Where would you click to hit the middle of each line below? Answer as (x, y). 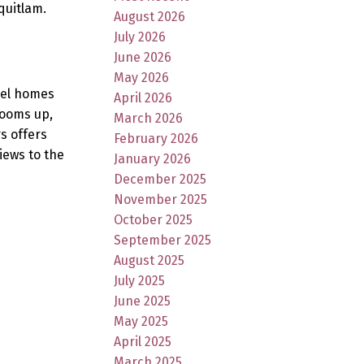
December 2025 (160, 179)
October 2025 (154, 219)
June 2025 (143, 301)
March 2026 (149, 118)
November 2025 (161, 199)
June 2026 (143, 57)
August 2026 (150, 16)
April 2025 (143, 341)
